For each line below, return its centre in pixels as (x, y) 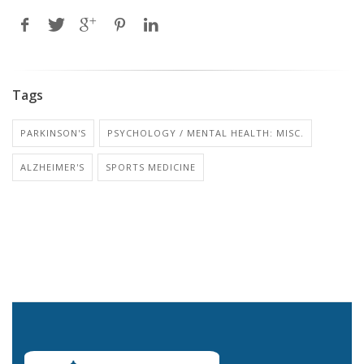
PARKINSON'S (53, 133)
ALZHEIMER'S (52, 167)
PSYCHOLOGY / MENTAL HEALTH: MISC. (206, 133)
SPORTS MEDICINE (151, 167)
